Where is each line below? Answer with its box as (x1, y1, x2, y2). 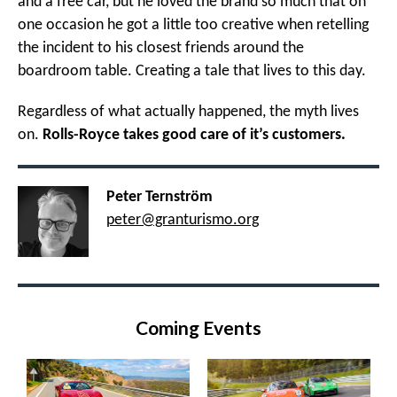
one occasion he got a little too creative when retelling (18, 17, 369, 33)
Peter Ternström (106, 189, 213, 205)
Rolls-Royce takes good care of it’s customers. (43, 127, 346, 143)
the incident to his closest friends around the (18, 40, 304, 56)
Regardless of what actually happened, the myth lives (18, 104, 359, 120)
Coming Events (136, 316, 261, 339)
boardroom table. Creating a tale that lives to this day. (18, 63, 366, 79)
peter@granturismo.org (106, 212, 259, 228)
